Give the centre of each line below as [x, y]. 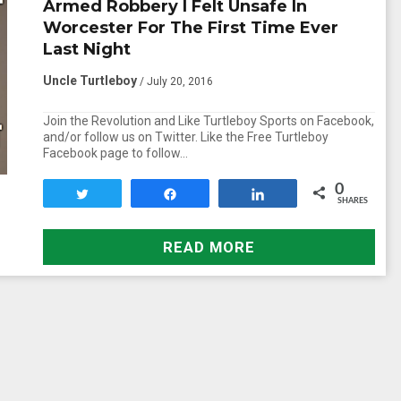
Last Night [86, 49]
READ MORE [209, 247]
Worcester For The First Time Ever [190, 28]
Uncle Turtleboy [90, 81]
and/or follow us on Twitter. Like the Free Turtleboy [185, 137]
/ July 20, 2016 [176, 81]
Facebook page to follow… [115, 153]
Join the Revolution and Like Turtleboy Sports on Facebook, [208, 121]
